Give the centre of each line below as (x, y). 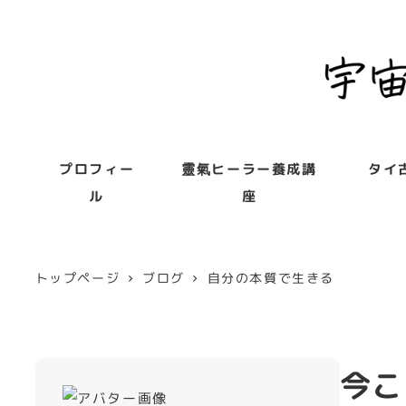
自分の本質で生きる (271, 278)
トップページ (77, 278)
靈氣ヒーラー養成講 (249, 169)
